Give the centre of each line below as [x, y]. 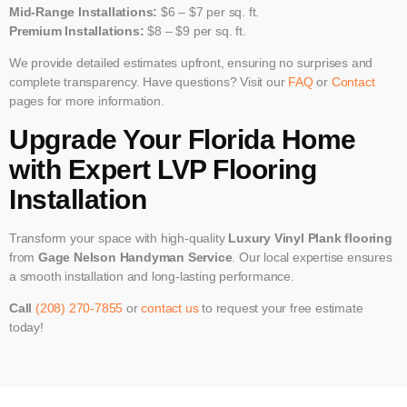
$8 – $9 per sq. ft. [195, 31]
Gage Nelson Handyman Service [135, 257]
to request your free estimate [281, 308]
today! [26, 328]
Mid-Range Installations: [84, 12]
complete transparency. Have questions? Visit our [147, 82]
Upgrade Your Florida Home [183, 139]
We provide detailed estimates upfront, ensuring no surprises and [191, 63]
